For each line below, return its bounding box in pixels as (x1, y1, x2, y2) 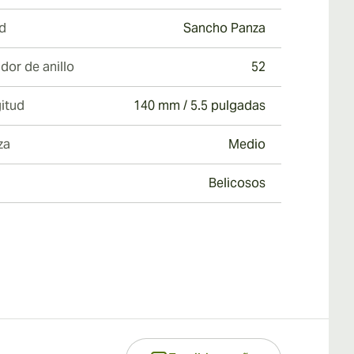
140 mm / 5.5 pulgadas (134, 97, 265, 114)
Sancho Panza (183, 20, 265, 36)
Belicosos (209, 175, 265, 191)
